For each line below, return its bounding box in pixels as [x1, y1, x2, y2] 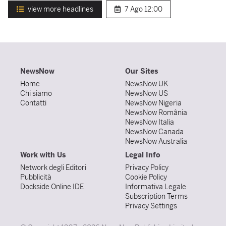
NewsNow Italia [125, 118, 174, 127]
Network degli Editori [20, 163, 86, 172]
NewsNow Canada [125, 127, 184, 136]
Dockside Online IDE [20, 182, 84, 191]
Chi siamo [20, 89, 52, 98]
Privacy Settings [125, 201, 177, 210]
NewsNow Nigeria [125, 98, 182, 107]
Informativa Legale [125, 182, 186, 191]
